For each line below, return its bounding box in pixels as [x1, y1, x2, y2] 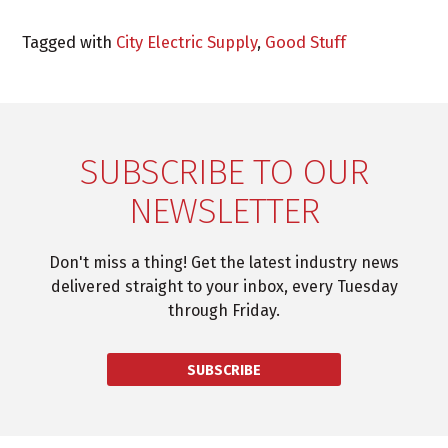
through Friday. [168, 300, 280, 320]
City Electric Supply [116, 31, 258, 52]
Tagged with [22, 31, 117, 52]
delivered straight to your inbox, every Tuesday [50, 276, 398, 296]
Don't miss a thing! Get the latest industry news [49, 252, 399, 272]
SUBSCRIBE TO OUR [79, 149, 369, 194]
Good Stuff [265, 31, 347, 52]
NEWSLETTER [128, 188, 320, 233]
